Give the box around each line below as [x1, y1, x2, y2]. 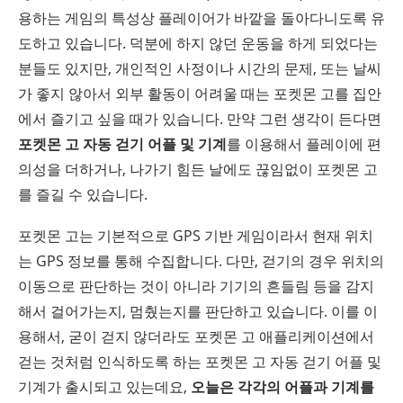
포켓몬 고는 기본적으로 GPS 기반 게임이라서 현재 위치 [18, 226, 373, 246]
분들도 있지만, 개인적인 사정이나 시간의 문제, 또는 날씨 [18, 58, 381, 78]
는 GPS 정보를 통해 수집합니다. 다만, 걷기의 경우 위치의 [18, 251, 384, 271]
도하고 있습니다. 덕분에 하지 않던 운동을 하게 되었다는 [18, 33, 378, 53]
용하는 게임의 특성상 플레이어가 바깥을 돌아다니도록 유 [18, 8, 385, 28]
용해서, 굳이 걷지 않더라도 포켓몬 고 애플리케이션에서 [18, 327, 374, 346]
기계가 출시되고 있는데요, [18, 377, 191, 397]
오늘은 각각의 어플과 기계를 [191, 377, 374, 397]
